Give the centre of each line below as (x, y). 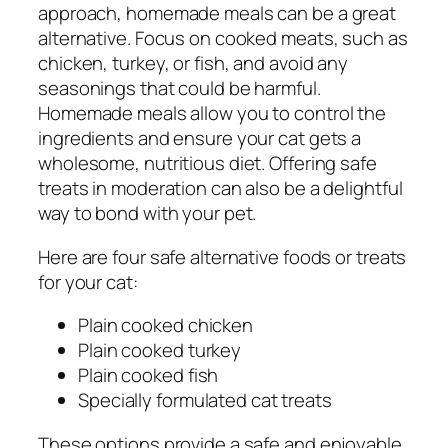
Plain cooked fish (148, 375)
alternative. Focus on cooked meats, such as (223, 38)
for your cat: (88, 281)
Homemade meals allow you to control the (212, 113)
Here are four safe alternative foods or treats (222, 256)
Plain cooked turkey (160, 350)
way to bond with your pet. (147, 213)
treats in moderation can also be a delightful (220, 188)
